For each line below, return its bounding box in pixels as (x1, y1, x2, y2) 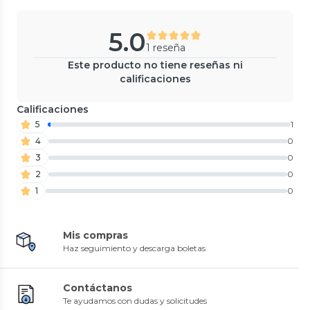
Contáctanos (63, 281, 132, 294)
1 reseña (146, 41, 185, 54)
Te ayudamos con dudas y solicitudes (63, 295, 207, 306)
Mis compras (63, 228, 128, 241)
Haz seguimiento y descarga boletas (63, 242, 206, 253)
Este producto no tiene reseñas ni (67, 58, 243, 71)
